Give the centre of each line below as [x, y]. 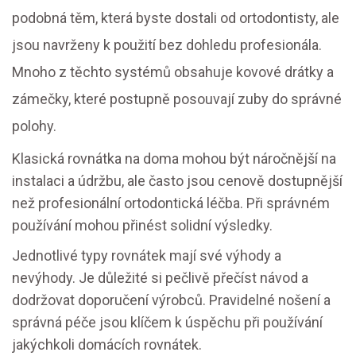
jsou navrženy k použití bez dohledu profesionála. [167, 45]
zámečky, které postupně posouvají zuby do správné [177, 99]
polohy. [34, 126]
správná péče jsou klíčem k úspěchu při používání [167, 323]
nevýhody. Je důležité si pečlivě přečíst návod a [160, 278]
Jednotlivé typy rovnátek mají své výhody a [147, 256]
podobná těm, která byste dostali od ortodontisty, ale [176, 18]
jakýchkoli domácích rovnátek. [107, 345]
